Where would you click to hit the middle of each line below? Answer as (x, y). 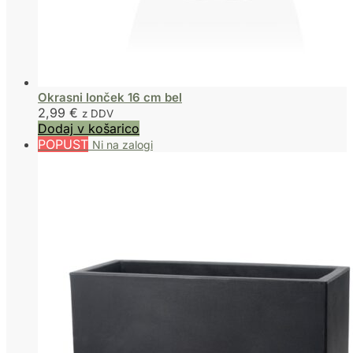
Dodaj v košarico (89, 129)
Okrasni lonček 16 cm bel (110, 98)
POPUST (63, 145)
